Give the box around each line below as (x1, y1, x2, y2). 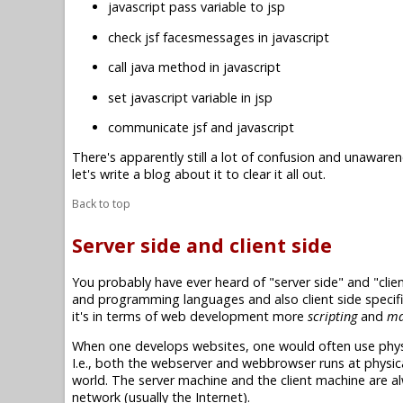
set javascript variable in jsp (108, 88, 273, 106)
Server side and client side (72, 232, 332, 259)
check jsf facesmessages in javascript (108, 28, 329, 46)
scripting (308, 307, 357, 325)
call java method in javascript (108, 58, 281, 76)
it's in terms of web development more (72, 307, 308, 325)
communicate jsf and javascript (108, 118, 294, 136)
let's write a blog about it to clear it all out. (72, 166, 326, 184)
